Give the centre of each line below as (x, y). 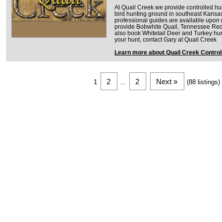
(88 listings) (204, 82)
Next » (167, 82)
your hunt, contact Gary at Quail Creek (166, 39)
